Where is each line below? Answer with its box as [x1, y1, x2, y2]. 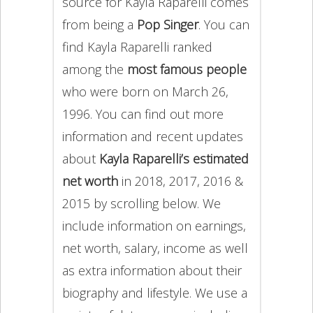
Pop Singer [136, 16, 198, 33]
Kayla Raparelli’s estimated [99, 150, 249, 167]
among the [61, 61, 127, 78]
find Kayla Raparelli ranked [61, 38, 212, 55]
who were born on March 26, [61, 83, 228, 100]
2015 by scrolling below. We [61, 195, 221, 212]
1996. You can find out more [61, 105, 224, 122]
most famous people [126, 61, 247, 78]
